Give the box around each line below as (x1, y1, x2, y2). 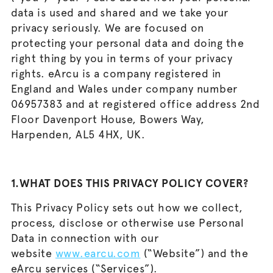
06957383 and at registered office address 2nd (10, 97, 260, 110)
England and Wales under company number (10, 82, 238, 95)
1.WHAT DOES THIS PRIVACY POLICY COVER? (10, 177, 249, 190)
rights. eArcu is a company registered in (10, 67, 221, 80)
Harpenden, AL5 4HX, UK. (10, 128, 146, 141)
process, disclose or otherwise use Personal (10, 216, 244, 229)
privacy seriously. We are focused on (10, 21, 204, 34)
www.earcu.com (55, 247, 141, 260)
